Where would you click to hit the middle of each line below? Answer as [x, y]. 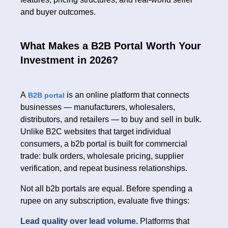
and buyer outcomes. [58, 12]
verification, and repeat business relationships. [104, 168]
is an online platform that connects [128, 95]
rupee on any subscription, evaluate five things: [105, 201]
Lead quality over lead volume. [80, 221]
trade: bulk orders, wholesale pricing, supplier [102, 156]
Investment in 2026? [69, 60]
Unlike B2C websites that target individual [96, 132]
